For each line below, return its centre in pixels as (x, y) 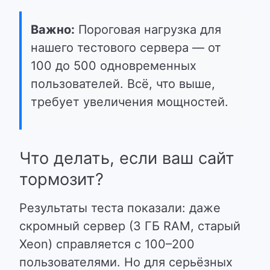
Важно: (53, 30)
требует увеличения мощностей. (130, 102)
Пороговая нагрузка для (148, 30)
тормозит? (61, 179)
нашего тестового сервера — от (126, 48)
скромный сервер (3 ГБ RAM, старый (130, 226)
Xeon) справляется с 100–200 (107, 244)
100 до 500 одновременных (114, 66)
